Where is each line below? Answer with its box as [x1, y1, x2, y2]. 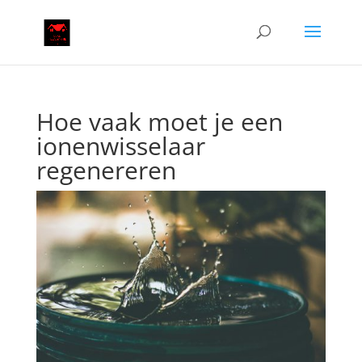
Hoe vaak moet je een [36, 105, 283, 138]
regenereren [36, 154, 176, 187]
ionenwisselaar [36, 129, 205, 162]
